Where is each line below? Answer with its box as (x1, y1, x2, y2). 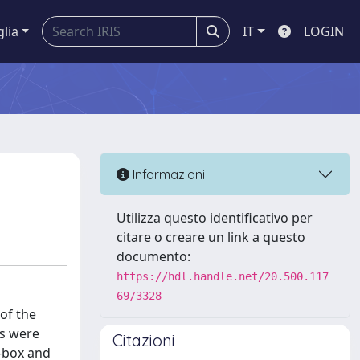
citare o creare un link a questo (117, 228, 305, 246)
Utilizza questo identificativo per (117, 209, 313, 227)
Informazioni (129, 166, 205, 182)
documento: (117, 247, 190, 265)
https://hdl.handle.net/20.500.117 (117, 270, 329, 283)
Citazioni (112, 330, 175, 350)
